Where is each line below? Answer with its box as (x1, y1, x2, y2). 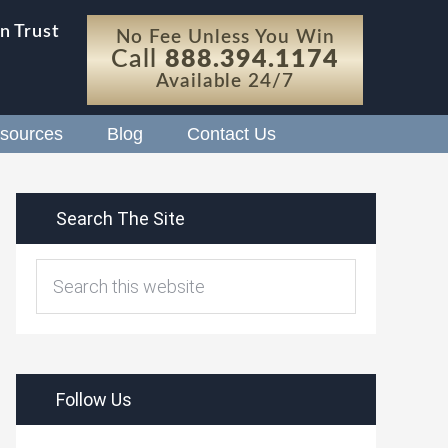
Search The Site (56, 208, 185, 229)
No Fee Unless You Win (115, 28, 335, 47)
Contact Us (187, 124, 276, 144)
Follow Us (56, 389, 132, 410)
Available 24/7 (155, 72, 295, 91)
